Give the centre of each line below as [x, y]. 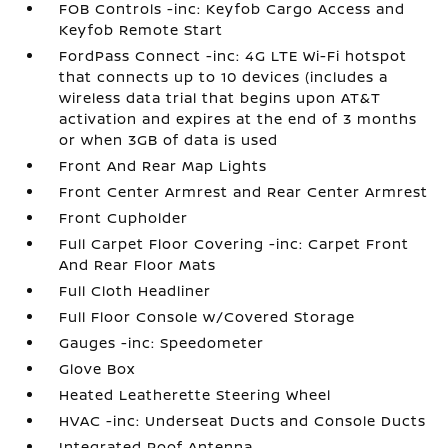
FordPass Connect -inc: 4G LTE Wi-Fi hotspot [233, 55]
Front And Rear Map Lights [163, 165]
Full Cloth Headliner [135, 290]
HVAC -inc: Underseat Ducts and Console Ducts [243, 420]
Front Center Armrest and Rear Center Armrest [244, 191]
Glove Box [97, 368]
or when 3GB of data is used [169, 139]
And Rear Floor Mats [138, 264]
